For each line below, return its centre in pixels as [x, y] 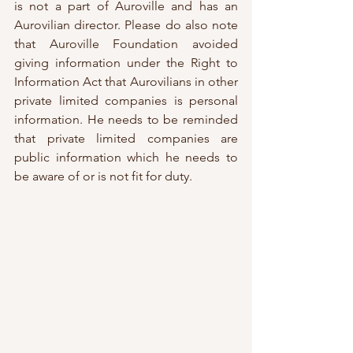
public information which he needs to [126, 158]
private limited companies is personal [126, 101]
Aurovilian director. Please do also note [126, 25]
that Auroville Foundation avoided [126, 44]
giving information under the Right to [126, 63]
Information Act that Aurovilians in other [126, 82]
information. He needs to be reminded [126, 120]
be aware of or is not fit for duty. [105, 176]
